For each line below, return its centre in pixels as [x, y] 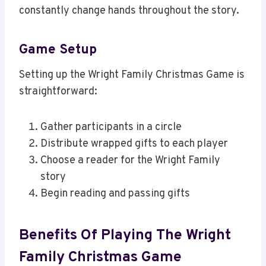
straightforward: [58, 92]
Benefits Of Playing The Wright [125, 235]
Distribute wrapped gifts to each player [134, 144]
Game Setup [58, 50]
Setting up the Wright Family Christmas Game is [132, 75]
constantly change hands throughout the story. [129, 11]
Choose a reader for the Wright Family [130, 161]
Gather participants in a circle [111, 128]
